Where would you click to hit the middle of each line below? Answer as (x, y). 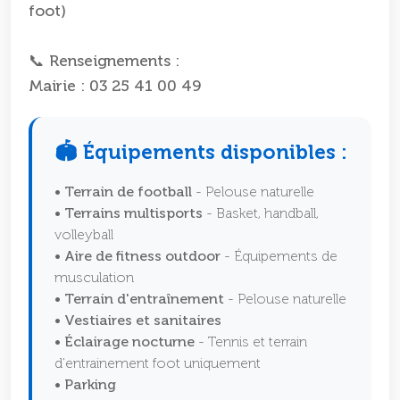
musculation (94, 279)
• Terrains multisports (129, 214)
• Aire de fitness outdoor (137, 257)
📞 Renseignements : (104, 62)
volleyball (84, 236)
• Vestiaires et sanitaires (138, 321)
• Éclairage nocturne (125, 343)
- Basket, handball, (261, 214)
